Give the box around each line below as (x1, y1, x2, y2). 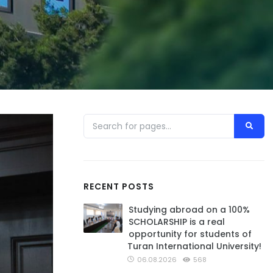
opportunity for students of (129, 228, 252, 240)
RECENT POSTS (83, 180, 154, 193)
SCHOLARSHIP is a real (129, 216, 225, 228)
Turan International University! (127, 240, 261, 252)
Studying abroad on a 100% (129, 204, 250, 216)
